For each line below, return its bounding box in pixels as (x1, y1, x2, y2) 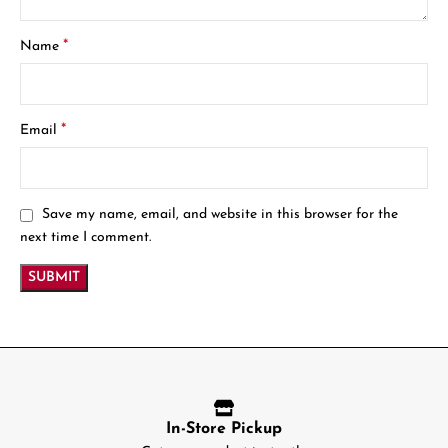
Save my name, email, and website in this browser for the (42, 207, 399, 223)
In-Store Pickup (166, 420, 282, 437)
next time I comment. (20, 229, 152, 245)
